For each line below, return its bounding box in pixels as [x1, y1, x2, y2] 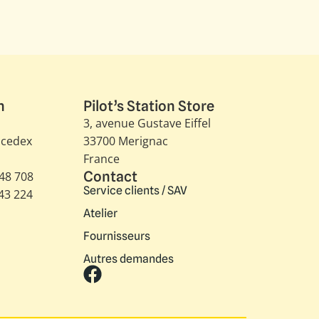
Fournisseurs [83, 229, 151, 243]
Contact [83, 167, 138, 185]
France [83, 150, 120, 167]
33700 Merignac [83, 132, 169, 149]
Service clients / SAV [83, 183, 188, 197]
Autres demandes [83, 251, 174, 266]
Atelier [83, 206, 118, 220]
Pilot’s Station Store [83, 97, 215, 115]
